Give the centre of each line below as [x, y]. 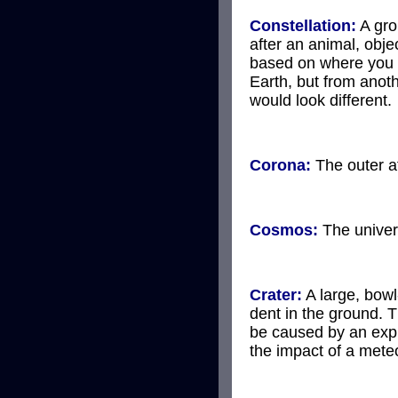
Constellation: [303, 25]
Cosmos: [284, 230]
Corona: [280, 165]
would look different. [321, 100]
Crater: [276, 295]
